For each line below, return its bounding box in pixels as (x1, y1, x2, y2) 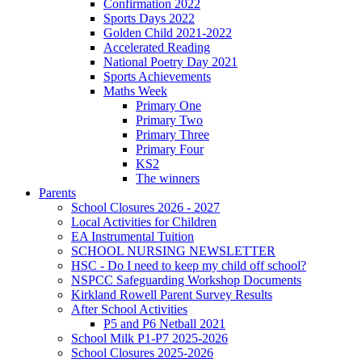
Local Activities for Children (71, 214, 217, 229)
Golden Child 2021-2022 (103, 25, 232, 40)
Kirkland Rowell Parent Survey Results (71, 287, 272, 301)
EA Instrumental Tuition (71, 229, 194, 243)
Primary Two (136, 112, 203, 127)
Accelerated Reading (103, 40, 210, 54)
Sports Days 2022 (103, 11, 195, 25)
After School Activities (71, 301, 187, 316)
